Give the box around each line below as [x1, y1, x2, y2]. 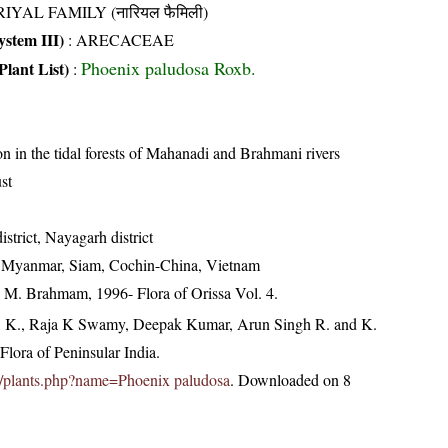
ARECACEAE [76, 29, 174, 50]
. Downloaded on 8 [230, 369, 351, 390]
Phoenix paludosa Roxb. [81, 56, 256, 80]
